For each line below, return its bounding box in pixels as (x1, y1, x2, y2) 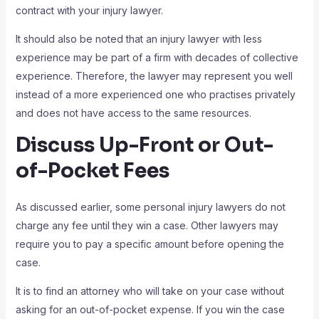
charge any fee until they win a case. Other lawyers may (15, 219, 278, 232)
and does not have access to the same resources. (15, 107, 251, 120)
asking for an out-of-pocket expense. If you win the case (15, 303, 285, 316)
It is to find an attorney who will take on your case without (15, 285, 284, 298)
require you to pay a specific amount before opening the (15, 238, 284, 251)
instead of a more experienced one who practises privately (15, 88, 296, 101)
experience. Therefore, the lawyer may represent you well (15, 70, 293, 83)
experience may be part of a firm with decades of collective (15, 51, 298, 64)
